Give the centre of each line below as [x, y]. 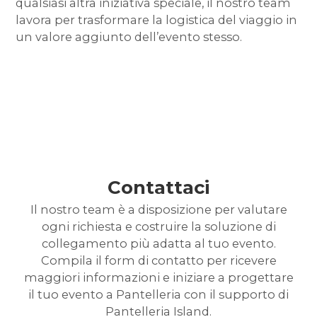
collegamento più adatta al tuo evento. [158, 243]
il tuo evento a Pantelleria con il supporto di [158, 294]
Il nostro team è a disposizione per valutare [158, 209]
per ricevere [240, 260]
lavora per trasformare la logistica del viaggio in [157, 19]
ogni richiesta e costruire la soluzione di [158, 226]
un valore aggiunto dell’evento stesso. [129, 36]
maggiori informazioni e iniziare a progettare [158, 277]
